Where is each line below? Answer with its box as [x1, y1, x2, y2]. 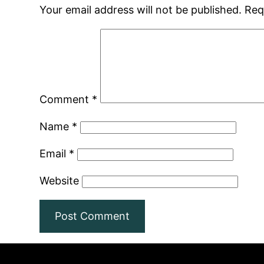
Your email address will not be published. [39, 3, 242, 16]
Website [39, 174, 80, 187]
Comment [39, 93, 93, 105]
